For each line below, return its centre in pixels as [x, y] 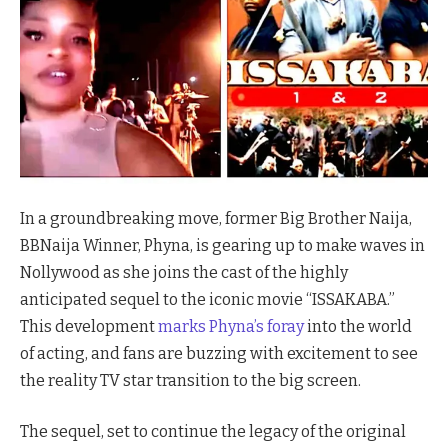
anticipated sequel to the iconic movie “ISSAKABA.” [207, 299]
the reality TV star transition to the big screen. [190, 380]
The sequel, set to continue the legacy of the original [213, 432]
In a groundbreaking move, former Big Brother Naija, [216, 218]
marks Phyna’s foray [229, 326]
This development [87, 326]
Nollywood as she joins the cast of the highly [184, 272]
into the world [358, 326]
